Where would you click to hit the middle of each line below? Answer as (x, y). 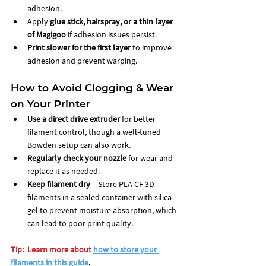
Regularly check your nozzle (77, 158)
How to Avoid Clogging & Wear (94, 88)
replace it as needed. (64, 171)
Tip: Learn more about (51, 249)
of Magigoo (47, 34)
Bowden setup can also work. (79, 145)
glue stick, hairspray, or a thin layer (112, 21)
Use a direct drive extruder (74, 118)
